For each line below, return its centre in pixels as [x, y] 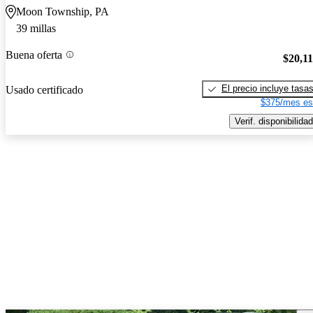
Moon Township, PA [63, 12]
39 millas [36, 29]
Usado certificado [44, 89]
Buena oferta [34, 54]
